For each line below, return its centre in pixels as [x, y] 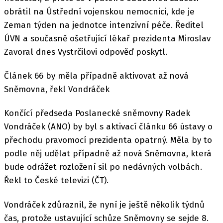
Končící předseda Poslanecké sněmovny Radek [97, 113]
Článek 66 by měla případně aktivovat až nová [96, 76]
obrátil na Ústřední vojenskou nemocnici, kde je [99, 11]
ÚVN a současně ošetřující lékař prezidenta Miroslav [107, 38]
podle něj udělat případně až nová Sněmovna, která [108, 154]
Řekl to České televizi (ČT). [56, 181]
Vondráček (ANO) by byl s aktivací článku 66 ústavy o [108, 127]
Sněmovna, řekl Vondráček [57, 89]
